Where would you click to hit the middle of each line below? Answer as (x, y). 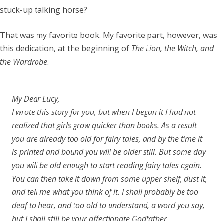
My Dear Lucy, (36, 99)
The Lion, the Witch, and (172, 48)
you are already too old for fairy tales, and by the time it (107, 139)
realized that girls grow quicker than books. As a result (104, 125)
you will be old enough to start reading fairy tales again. (107, 165)
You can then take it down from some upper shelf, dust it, (110, 179)
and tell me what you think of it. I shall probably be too (105, 192)
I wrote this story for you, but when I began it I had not (104, 112)
